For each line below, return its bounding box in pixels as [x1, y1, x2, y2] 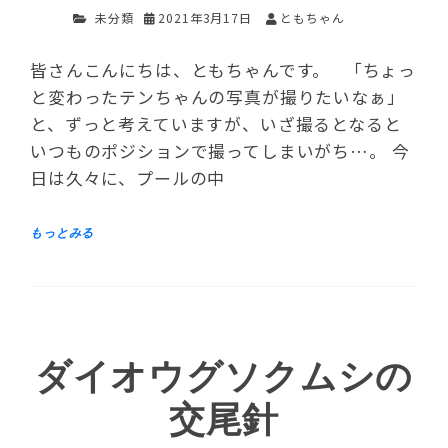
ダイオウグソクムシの [34, 356, 414, 398]
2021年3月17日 [158, 9, 252, 27]
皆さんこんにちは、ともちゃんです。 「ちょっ [30, 57, 417, 82]
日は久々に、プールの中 [30, 165, 226, 190]
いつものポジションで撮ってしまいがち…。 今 [30, 138, 410, 163]
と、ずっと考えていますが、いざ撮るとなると [30, 111, 402, 136]
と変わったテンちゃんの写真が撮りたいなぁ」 [30, 84, 405, 109]
